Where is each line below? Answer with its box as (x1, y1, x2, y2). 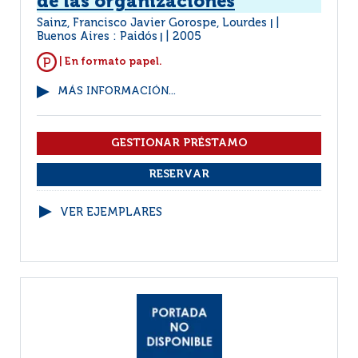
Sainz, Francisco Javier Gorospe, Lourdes (37, 18, 270, 29)
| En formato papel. (57, 56, 162, 67)
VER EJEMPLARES (60, 207, 162, 218)
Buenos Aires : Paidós (37, 31, 157, 42)
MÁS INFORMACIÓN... (58, 86, 176, 97)
